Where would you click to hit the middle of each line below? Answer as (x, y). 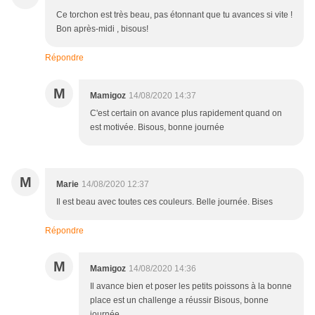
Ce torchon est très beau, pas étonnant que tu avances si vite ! (174, 15)
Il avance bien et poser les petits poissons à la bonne (191, 287)
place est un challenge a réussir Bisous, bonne (179, 301)
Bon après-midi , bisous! (102, 29)
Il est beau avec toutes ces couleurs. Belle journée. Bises (165, 202)
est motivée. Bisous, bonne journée (157, 128)
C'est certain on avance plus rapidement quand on (186, 114)
